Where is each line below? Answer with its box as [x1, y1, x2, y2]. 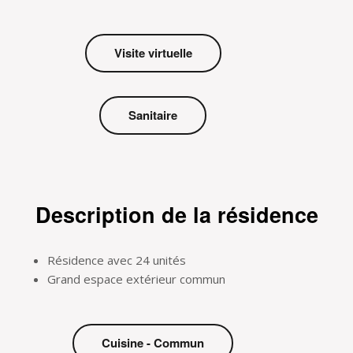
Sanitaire [128, 106, 177, 124]
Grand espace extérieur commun [47, 271, 225, 288]
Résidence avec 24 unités [47, 252, 189, 269]
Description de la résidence [35, 199, 318, 230]
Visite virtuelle [113, 44, 192, 62]
